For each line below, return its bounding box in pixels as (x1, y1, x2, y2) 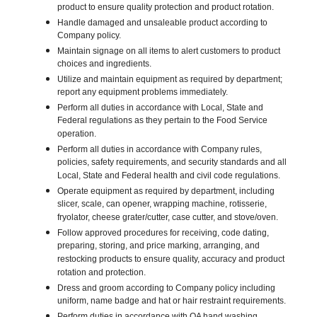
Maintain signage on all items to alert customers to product (57, 46, 281, 57)
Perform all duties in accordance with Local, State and (57, 103, 264, 113)
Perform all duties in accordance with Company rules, (57, 144, 263, 155)
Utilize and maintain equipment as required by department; (57, 74, 283, 85)
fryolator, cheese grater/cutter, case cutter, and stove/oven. (57, 212, 279, 225)
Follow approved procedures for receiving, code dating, (57, 228, 270, 238)
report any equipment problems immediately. (57, 87, 229, 100)
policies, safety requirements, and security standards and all (57, 157, 287, 170)
